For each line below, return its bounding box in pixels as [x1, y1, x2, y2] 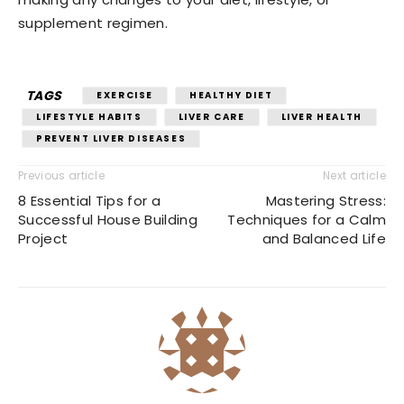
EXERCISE [96, 88, 154, 103]
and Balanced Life [262, 229, 386, 249]
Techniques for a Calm [227, 210, 386, 230]
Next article [323, 168, 386, 184]
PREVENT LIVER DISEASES [36, 132, 187, 146]
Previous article [18, 168, 106, 184]
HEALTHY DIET [189, 88, 273, 103]
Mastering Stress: [265, 191, 386, 211]
